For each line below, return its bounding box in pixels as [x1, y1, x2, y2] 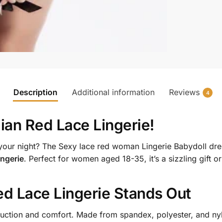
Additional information [72, 87, 155, 98]
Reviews [169, 87, 200, 98]
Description [13, 87, 57, 98]
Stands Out [110, 184, 191, 202]
